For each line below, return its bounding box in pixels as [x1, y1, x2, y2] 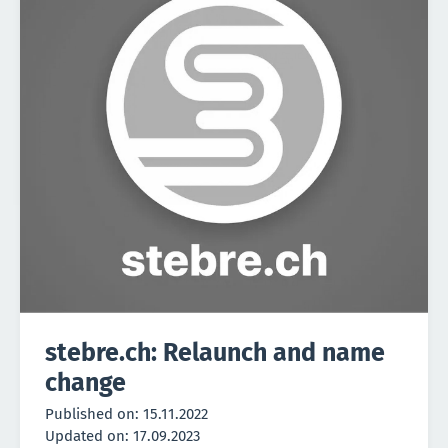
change [45, 367, 126, 398]
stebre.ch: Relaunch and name [45, 337, 385, 368]
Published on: [45, 404, 143, 423]
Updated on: [45, 426, 133, 445]
